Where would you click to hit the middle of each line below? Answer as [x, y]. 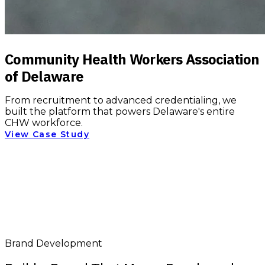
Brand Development [54, 243]
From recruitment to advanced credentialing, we [121, 100]
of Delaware [44, 76]
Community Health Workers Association [132, 59]
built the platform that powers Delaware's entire [120, 112]
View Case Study [47, 134]
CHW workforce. [44, 123]
